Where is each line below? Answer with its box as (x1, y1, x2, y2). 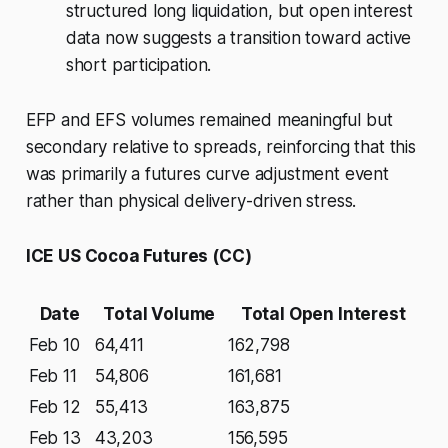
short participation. (65, 55, 212, 76)
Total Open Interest (240, 304, 406, 325)
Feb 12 (28, 397, 81, 418)
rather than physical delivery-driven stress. (25, 191, 357, 212)
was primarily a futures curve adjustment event (25, 164, 389, 185)
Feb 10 (28, 335, 80, 356)
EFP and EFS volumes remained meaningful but (25, 110, 393, 131)
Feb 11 (28, 366, 77, 387)
